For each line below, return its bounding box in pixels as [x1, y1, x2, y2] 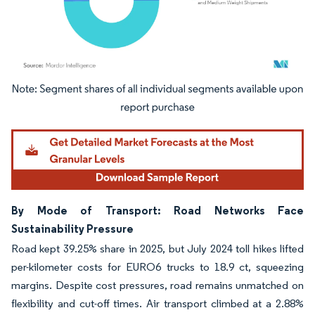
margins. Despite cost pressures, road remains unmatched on [11, 278, 304, 292]
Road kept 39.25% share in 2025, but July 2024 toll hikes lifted [11, 242, 304, 256]
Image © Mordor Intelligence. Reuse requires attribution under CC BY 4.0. [18, 86, 281, 97]
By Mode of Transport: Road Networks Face [11, 203, 304, 218]
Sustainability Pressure [11, 221, 134, 236]
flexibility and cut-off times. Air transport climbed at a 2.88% [11, 297, 304, 311]
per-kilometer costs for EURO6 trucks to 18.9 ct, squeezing [11, 260, 304, 274]
